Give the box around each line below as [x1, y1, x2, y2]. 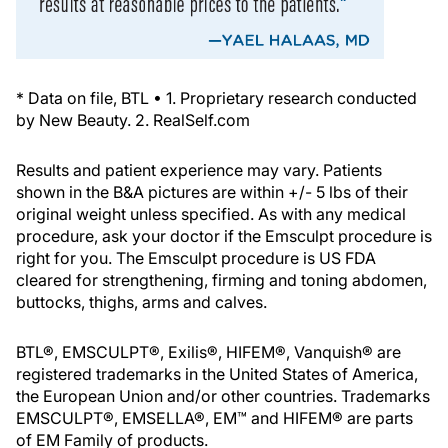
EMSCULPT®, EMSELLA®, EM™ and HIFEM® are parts [16, 408, 413, 429]
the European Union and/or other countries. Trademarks [16, 386, 430, 407]
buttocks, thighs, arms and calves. [16, 292, 267, 313]
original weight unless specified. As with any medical [16, 204, 406, 225]
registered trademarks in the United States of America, [16, 364, 418, 385]
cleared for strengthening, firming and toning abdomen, [16, 270, 427, 291]
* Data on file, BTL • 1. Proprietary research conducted [16, 88, 417, 109]
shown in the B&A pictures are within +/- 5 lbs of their [16, 182, 408, 203]
